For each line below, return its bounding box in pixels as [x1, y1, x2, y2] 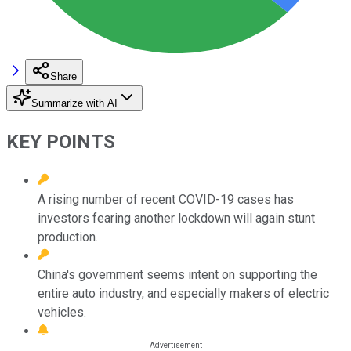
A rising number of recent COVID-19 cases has [38, 191, 294, 207]
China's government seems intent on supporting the [38, 266, 317, 282]
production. [38, 229, 98, 244]
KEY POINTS [6, 130, 115, 153]
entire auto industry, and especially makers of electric [38, 285, 329, 301]
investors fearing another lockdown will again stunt [38, 210, 315, 226]
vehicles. [38, 304, 86, 320]
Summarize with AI [31, 96, 118, 109]
